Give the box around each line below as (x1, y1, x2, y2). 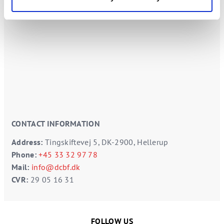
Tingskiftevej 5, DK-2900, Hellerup (44, 137, 168, 147)
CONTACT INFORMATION (11, 118, 100, 128)
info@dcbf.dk (31, 162, 80, 172)
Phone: (11, 149, 36, 159)
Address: (11, 137, 45, 147)
